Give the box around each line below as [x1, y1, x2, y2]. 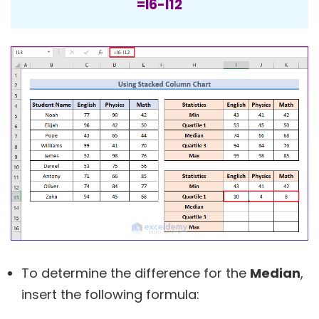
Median [250, 263, 300, 282]
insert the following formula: [21, 285, 199, 303]
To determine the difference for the [21, 263, 250, 282]
